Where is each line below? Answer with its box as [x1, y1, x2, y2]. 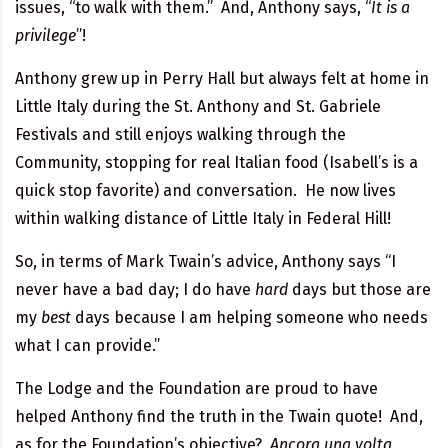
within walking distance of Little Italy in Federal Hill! [15, 208, 391, 228]
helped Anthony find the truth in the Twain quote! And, [15, 406, 423, 426]
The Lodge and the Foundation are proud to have [15, 378, 378, 398]
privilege [15, 25, 76, 45]
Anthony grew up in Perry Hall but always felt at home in [15, 68, 429, 88]
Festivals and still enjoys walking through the [15, 124, 346, 144]
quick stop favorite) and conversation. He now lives [15, 180, 396, 200]
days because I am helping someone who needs [71, 307, 428, 327]
